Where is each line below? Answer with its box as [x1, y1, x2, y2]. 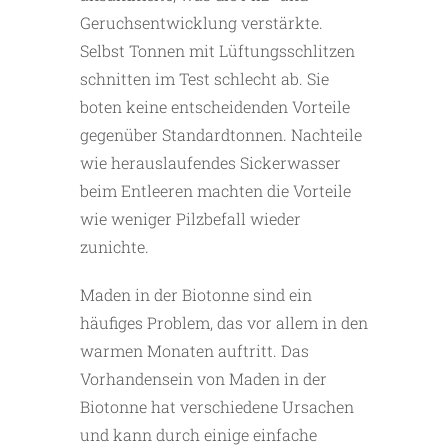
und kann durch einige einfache [80, 424, 317, 446]
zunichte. [80, 236, 149, 258]
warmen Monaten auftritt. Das [80, 340, 309, 362]
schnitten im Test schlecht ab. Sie [80, 68, 329, 90]
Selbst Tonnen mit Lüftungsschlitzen [80, 40, 355, 62]
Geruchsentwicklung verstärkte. [80, 12, 323, 34]
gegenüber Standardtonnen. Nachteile [80, 124, 362, 146]
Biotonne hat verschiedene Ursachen [80, 396, 354, 418]
